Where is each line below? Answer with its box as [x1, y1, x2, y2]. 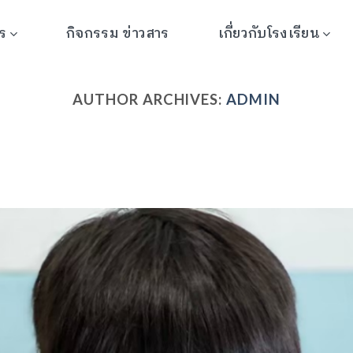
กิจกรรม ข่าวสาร [66, 23, 169, 45]
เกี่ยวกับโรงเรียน [217, 22, 320, 45]
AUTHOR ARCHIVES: [72, 91, 227, 108]
